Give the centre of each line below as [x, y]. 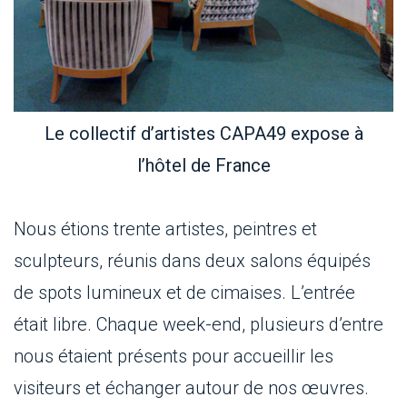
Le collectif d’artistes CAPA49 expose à [203, 134]
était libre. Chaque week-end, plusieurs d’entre [199, 324]
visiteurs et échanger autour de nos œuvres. [191, 388]
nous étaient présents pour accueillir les [174, 356]
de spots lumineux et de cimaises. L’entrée [184, 293]
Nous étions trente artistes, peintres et [165, 229]
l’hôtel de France [203, 165]
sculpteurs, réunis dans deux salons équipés [192, 261]
